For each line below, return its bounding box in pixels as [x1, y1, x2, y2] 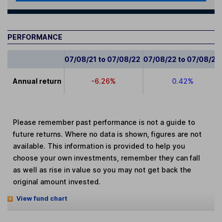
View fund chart [16, 195, 67, 203]
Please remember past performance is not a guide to [13, 117, 196, 126]
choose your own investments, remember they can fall [13, 153, 201, 162]
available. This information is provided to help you [13, 141, 186, 150]
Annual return [13, 76, 62, 85]
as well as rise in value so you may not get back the [13, 165, 192, 174]
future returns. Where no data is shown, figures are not [13, 129, 202, 138]
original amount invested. [13, 177, 101, 186]
